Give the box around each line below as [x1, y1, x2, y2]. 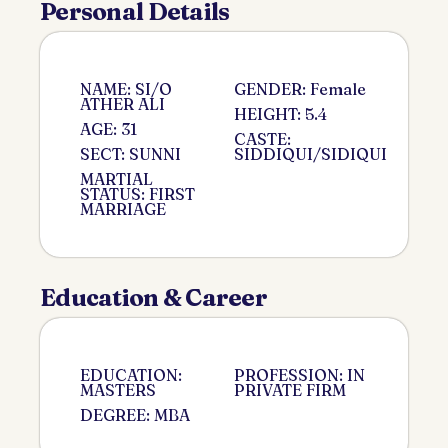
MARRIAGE [80, 198, 166, 219]
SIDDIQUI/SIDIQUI [234, 143, 387, 164]
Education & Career [40, 282, 268, 312]
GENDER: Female [234, 78, 366, 99]
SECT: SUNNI [80, 143, 181, 164]
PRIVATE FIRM [234, 379, 346, 400]
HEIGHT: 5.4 [234, 103, 327, 124]
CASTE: [234, 128, 291, 149]
